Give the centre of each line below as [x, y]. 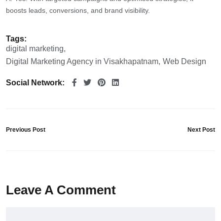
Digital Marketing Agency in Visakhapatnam [82, 62]
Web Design [184, 62]
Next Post [201, 130]
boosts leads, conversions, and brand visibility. [78, 10]
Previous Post [26, 130]
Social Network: [35, 83]
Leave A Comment [61, 190]
